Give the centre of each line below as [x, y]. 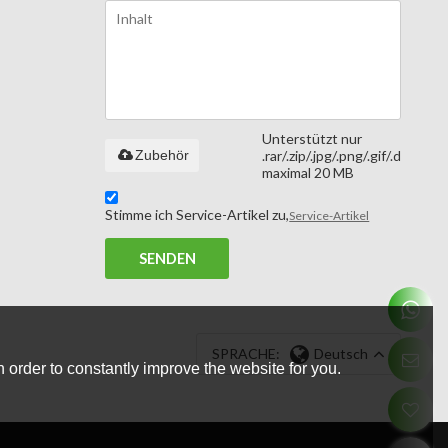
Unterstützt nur [311, 139]
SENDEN [167, 259]
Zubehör [162, 155]
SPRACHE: [246, 353]
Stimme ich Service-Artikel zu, [197, 215]
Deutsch [341, 353]
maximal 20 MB [307, 173]
